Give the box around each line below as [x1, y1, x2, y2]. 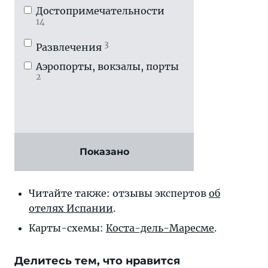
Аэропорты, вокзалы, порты [36, 60, 179, 72]
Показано [79, 146, 129, 157]
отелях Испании [29, 202, 113, 214]
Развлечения [36, 41, 104, 53]
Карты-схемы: [29, 222, 106, 234]
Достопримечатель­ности [36, 5, 165, 17]
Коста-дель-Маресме [106, 222, 214, 234]
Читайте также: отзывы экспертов [29, 187, 209, 199]
